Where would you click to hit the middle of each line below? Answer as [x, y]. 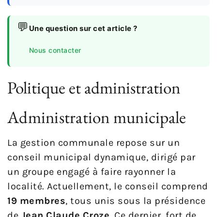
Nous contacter [55, 50]
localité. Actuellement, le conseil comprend [108, 186]
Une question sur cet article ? [83, 28]
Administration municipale [97, 117]
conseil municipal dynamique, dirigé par [101, 157]
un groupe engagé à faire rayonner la [92, 171]
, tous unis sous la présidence [135, 201]
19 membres [36, 201]
